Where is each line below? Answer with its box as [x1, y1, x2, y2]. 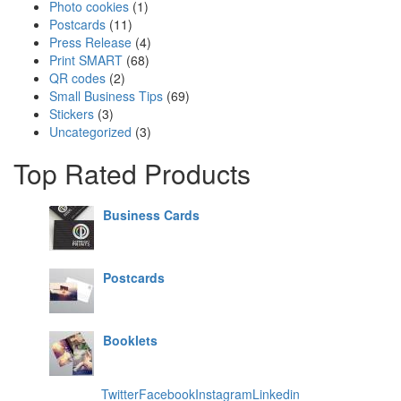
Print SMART [49, 51, 123, 70]
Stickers [49, 105, 94, 124]
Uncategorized [49, 123, 132, 141]
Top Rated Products [13, 154, 251, 193]
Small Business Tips [49, 87, 163, 106]
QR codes [49, 69, 106, 88]
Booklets [103, 331, 158, 350]
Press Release [49, 33, 132, 52]
